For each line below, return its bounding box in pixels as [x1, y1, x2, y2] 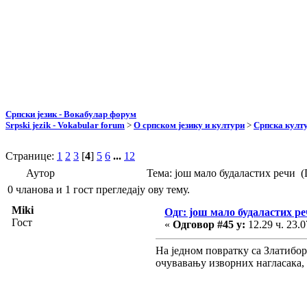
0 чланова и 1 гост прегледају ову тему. [8, 183, 190, 195]
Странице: [5, 149, 57, 162]
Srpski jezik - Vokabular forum [5, 119, 125, 130]
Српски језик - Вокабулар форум [5, 108, 136, 119]
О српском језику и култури [134, 119, 245, 130]
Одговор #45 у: [173, 218, 245, 230]
